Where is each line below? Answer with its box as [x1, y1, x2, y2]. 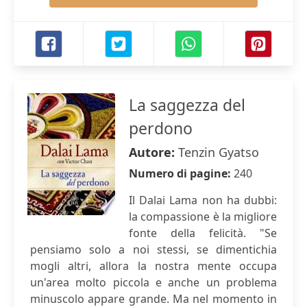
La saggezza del [129, 94, 245, 116]
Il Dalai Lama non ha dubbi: [129, 193, 277, 208]
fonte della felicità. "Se [129, 225, 277, 241]
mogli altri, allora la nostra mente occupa [30, 258, 277, 273]
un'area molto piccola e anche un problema [30, 275, 277, 290]
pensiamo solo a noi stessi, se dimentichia [30, 242, 277, 257]
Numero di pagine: [129, 166, 234, 181]
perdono [129, 117, 193, 139]
